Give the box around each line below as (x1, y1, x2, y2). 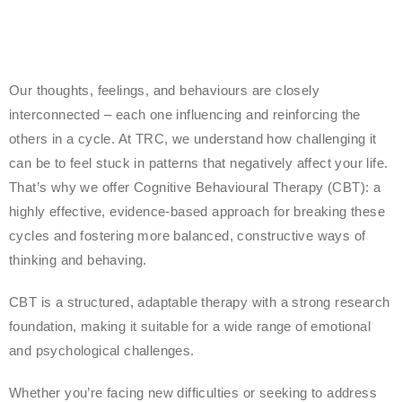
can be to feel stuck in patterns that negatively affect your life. (9, 155, 389, 170)
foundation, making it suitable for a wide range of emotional (9, 319, 371, 334)
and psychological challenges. (9, 343, 195, 358)
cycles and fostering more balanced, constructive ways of (9, 228, 366, 243)
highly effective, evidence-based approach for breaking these (9, 204, 385, 219)
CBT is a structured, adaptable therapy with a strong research (9, 294, 390, 310)
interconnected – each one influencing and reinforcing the (9, 107, 361, 122)
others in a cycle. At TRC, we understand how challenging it (9, 131, 377, 146)
